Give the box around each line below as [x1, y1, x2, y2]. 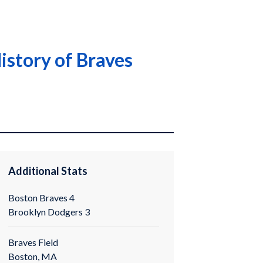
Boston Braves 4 [8, 191, 75, 203]
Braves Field [8, 236, 59, 248]
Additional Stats [8, 164, 88, 177]
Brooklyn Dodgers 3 [8, 205, 90, 217]
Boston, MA [8, 250, 58, 262]
